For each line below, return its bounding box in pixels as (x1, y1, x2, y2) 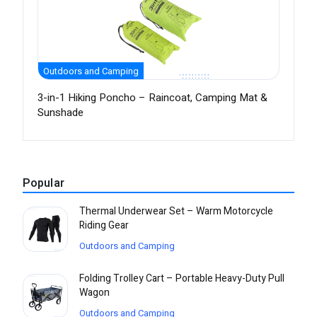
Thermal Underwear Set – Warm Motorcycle (79, 204, 273, 219)
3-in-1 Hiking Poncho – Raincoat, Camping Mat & (38, 90, 267, 106)
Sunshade (38, 105, 83, 121)
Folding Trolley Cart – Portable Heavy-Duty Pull (79, 271, 284, 287)
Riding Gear (79, 218, 129, 234)
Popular (23, 175, 64, 192)
